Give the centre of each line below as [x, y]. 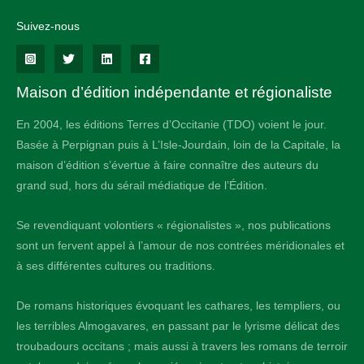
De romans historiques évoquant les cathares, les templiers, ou [178, 306]
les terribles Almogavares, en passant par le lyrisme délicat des [178, 327]
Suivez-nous [48, 26]
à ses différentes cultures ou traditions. [116, 266]
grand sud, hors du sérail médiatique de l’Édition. [142, 186]
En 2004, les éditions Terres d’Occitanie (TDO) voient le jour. [171, 125]
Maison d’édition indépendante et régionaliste [174, 92]
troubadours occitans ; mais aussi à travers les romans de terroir [182, 347]
